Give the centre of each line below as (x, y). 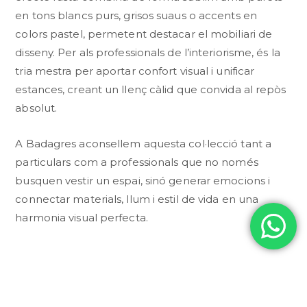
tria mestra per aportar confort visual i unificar (135, 71)
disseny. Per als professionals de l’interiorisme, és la (148, 52)
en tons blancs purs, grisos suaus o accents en (136, 15)
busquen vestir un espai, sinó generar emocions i (143, 180)
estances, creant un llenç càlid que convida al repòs (151, 89)
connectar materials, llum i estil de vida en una (137, 199)
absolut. (36, 108)
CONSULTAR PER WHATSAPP (160, 278)
